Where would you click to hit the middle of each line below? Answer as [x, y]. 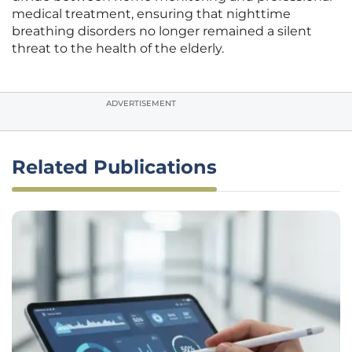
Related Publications [114, 167]
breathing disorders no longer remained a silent [162, 31]
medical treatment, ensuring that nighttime [151, 14]
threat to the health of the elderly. [118, 49]
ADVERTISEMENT [141, 104]
